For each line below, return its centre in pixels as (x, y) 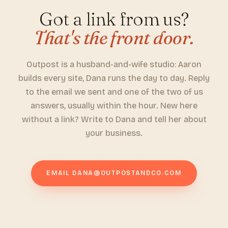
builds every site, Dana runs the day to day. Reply (114, 78)
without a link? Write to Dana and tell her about (114, 119)
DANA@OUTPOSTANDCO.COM (127, 173)
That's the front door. (114, 38)
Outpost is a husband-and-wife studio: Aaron (114, 64)
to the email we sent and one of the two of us (114, 92)
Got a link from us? (114, 19)
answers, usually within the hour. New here (114, 106)
